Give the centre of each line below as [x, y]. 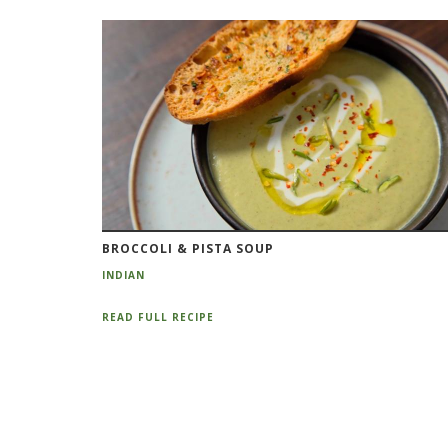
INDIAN [123, 274]
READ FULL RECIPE [158, 317]
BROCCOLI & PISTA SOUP [188, 248]
